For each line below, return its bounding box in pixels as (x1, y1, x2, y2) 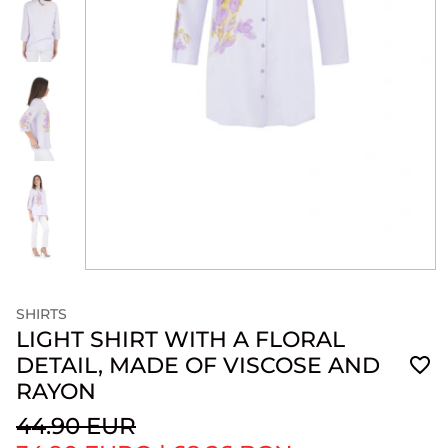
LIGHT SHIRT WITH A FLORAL (16, 326, 345, 352)
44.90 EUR (16, 411, 136, 440)
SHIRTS (16, 306, 67, 322)
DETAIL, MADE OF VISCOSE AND (16, 352, 380, 378)
